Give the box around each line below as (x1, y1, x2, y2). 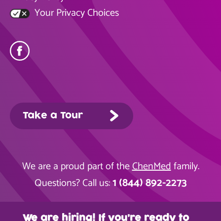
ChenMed (132, 158, 171, 175)
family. (171, 158, 199, 175)
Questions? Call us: (34, 175, 112, 191)
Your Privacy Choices (32, 5, 119, 21)
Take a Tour (23, 109, 83, 122)
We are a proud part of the (22, 158, 132, 175)
